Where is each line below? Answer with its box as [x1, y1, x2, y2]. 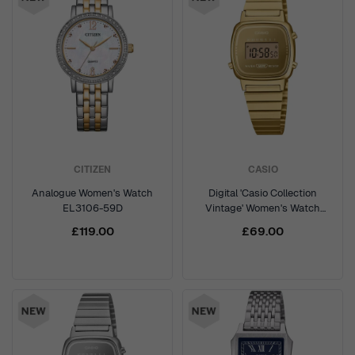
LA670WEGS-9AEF [216, 216, 309, 230]
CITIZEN [74, 163, 111, 176]
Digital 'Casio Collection [208, 186, 317, 200]
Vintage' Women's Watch [205, 201, 320, 215]
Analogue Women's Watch [32, 186, 153, 200]
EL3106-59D [62, 201, 123, 215]
